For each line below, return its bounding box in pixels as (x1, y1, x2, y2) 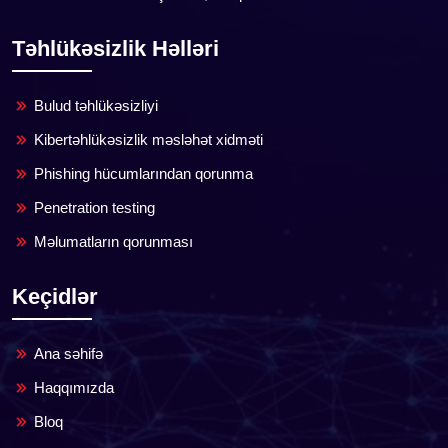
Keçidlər (12, 283, 98, 309)
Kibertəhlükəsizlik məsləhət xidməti (34, 130, 263, 148)
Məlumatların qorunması (34, 232, 193, 250)
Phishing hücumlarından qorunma (34, 164, 253, 182)
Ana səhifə (34, 344, 103, 362)
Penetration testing (34, 198, 155, 216)
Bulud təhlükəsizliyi (34, 96, 158, 114)
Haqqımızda (34, 378, 114, 396)
